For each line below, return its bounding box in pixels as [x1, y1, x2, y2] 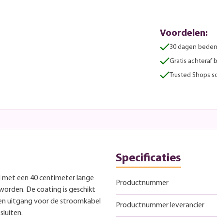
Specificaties [116, 152, 181, 164]
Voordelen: [160, 28, 208, 38]
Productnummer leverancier [116, 201, 204, 209]
